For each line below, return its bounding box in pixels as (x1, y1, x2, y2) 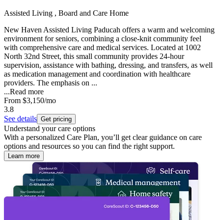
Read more (10, 87, 44, 96)
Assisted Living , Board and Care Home (4, 9, 129, 18)
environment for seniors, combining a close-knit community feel (4, 34, 201, 43)
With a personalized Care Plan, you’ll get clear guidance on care (4, 133, 202, 142)
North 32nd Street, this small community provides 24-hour (4, 52, 184, 61)
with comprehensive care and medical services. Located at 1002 (4, 43, 201, 52)
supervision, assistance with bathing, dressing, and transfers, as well (4, 61, 213, 70)
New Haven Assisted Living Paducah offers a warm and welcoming (4, 26, 215, 34)
